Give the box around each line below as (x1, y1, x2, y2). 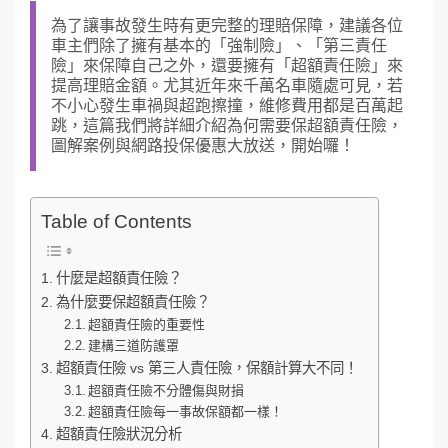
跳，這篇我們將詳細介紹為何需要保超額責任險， (51, 117, 403, 135)
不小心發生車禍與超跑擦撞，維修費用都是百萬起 (51, 97, 403, 115)
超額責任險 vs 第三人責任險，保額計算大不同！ (55, 359, 358, 376)
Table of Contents (41, 211, 192, 233)
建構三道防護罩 (88, 337, 180, 353)
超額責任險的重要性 (88, 316, 206, 332)
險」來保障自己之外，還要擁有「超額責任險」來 (51, 57, 403, 75)
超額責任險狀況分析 (55, 425, 182, 442)
